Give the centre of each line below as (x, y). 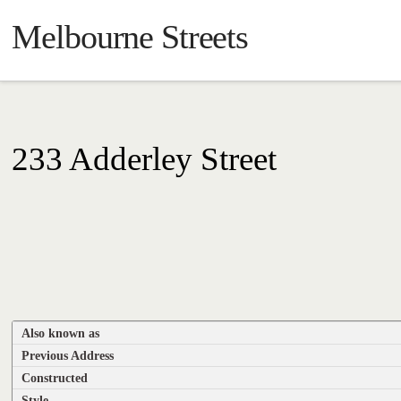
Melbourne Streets (130, 37)
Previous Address (68, 356)
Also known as (61, 333)
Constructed (55, 378)
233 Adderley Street (145, 159)
